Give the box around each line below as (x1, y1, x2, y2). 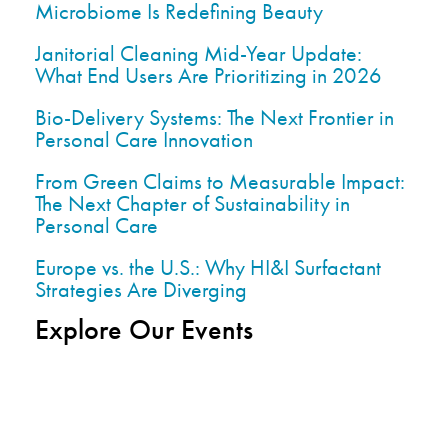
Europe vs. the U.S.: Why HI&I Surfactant (35, 252, 381, 282)
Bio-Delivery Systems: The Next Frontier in (35, 102, 394, 132)
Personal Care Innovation (35, 124, 253, 154)
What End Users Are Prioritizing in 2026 (35, 60, 382, 90)
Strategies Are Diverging (35, 274, 247, 304)
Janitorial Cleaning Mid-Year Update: (35, 38, 362, 68)
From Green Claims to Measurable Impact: (35, 166, 405, 196)
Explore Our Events (35, 311, 253, 347)
